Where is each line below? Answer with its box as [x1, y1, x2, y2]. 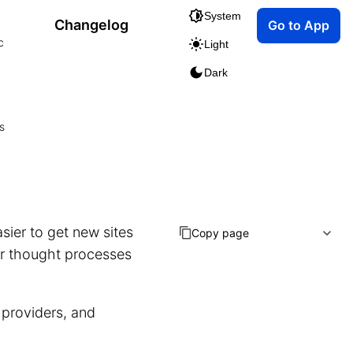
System [204, 9, 241, 22]
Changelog [54, 17, 128, 33]
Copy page [191, 226, 249, 240]
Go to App [268, 17, 329, 33]
